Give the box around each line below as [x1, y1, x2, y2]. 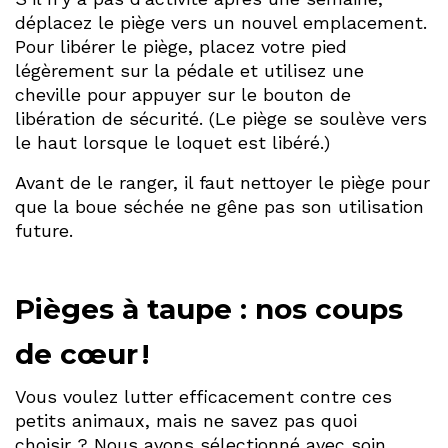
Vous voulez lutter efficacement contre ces [15, 386, 392, 408]
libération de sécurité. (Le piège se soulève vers [15, 107, 427, 129]
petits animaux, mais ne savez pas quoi [15, 410, 357, 432]
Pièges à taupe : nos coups [15, 292, 403, 327]
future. [15, 219, 73, 241]
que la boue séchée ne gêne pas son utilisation [15, 195, 424, 217]
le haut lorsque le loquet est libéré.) [15, 131, 330, 153]
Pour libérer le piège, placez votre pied [15, 35, 347, 57]
